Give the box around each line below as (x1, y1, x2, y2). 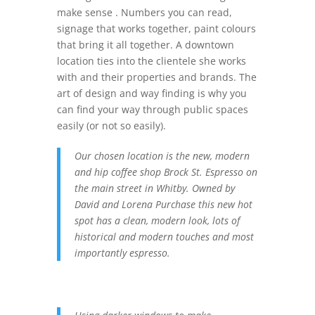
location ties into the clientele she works (56, 54, 246, 67)
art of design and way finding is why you (56, 86, 247, 100)
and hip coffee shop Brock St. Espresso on (74, 165, 257, 179)
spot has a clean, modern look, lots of (74, 214, 240, 227)
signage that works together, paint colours (56, 22, 256, 35)
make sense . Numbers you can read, (56, 6, 232, 19)
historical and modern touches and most (74, 230, 254, 243)
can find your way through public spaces (56, 103, 248, 116)
